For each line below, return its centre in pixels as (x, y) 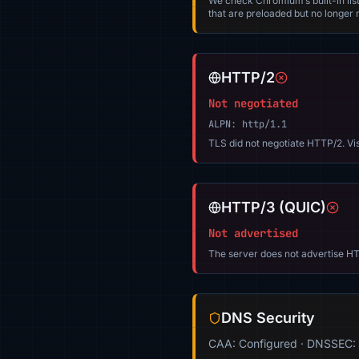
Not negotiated (253, 103)
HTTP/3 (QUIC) (274, 207)
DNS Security (268, 318)
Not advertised (253, 233)
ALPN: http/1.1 (248, 124)
